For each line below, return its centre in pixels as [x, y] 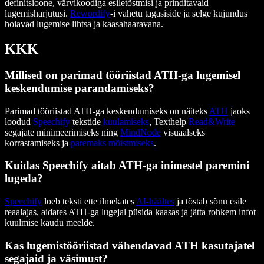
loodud [19, 121]
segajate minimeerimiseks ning [62, 132]
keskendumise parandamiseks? [80, 88]
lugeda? [24, 179]
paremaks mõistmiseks [112, 143]
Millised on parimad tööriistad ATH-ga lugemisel [123, 75]
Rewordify [90, 14]
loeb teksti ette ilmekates [89, 202]
